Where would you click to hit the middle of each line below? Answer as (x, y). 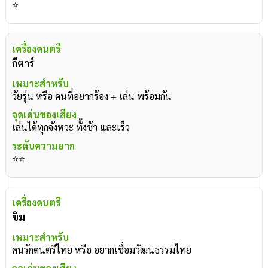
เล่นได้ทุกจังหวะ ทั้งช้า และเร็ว (71, 127)
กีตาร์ (23, 63)
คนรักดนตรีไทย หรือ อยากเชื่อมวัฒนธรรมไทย (102, 250)
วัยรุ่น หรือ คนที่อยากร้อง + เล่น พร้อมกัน (92, 96)
